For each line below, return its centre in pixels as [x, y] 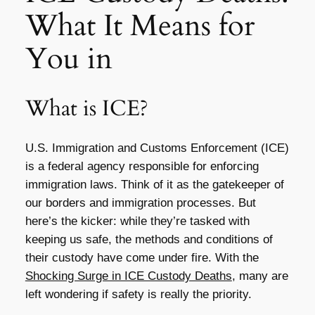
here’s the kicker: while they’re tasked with [137, 221]
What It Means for [140, 26]
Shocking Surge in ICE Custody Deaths [128, 276]
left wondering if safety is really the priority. [138, 295]
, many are [260, 276]
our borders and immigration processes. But [140, 203]
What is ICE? [86, 108]
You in [69, 59]
